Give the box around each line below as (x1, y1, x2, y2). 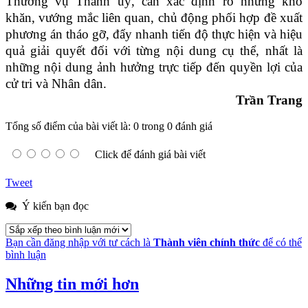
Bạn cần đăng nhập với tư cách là (5, 236, 153, 249)
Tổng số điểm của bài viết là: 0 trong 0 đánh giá (5, 120, 212, 133)
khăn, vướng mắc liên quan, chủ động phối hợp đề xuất (5, 10, 302, 25)
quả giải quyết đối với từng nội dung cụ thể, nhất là (5, 43, 302, 58)
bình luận (5, 249, 46, 261)
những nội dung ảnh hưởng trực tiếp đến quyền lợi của (5, 60, 302, 75)
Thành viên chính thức (153, 236, 260, 249)
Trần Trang (236, 93, 302, 108)
